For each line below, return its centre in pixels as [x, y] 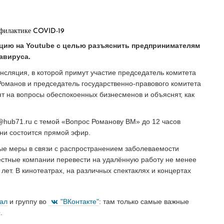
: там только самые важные [144, 201]
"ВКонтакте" [80, 201]
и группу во [28, 201]
